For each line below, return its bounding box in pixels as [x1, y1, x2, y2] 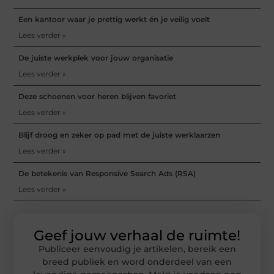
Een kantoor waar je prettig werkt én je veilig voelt [18, 14, 210, 24]
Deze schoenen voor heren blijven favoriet [18, 91, 177, 101]
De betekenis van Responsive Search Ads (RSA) [18, 168, 196, 178]
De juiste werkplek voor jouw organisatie [18, 53, 174, 62]
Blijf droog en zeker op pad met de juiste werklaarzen [18, 130, 221, 139]
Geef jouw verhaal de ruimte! [34, 226, 240, 244]
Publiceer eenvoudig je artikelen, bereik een [38, 243, 236, 254]
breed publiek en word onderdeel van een [42, 256, 232, 267]
